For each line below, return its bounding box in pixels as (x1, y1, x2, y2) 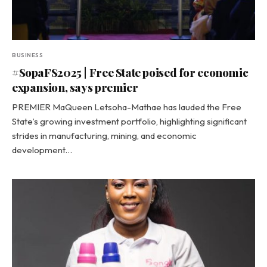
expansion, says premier (12, 79, 138, 95)
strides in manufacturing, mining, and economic (12, 130, 197, 141)
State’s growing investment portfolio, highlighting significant (12, 116, 247, 127)
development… (12, 144, 72, 156)
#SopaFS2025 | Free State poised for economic (12, 64, 249, 80)
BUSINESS (12, 51, 43, 59)
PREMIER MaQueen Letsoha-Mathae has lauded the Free (12, 101, 241, 113)
